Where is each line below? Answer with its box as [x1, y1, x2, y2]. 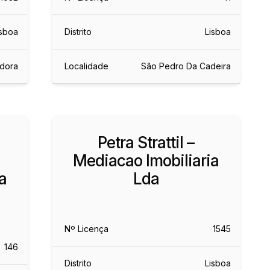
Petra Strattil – [98, 133, 195, 152]
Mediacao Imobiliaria [73, 151, 219, 170]
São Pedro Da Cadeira [140, 60, 231, 71]
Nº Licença [64, 223, 108, 234]
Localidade [64, 60, 108, 71]
